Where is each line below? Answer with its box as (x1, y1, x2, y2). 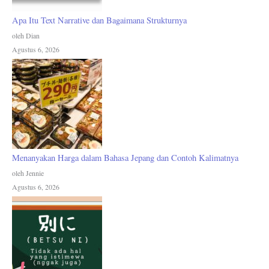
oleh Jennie (12, 168, 44, 178)
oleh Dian (12, 31, 40, 41)
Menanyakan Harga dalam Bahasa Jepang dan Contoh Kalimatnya (12, 151, 238, 163)
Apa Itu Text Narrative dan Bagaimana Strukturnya (12, 14, 187, 26)
